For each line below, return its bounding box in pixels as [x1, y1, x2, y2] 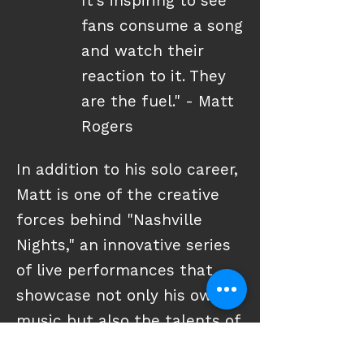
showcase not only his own [16, 289, 222, 305]
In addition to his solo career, [16, 163, 238, 179]
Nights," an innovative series [16, 239, 231, 254]
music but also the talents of [16, 314, 240, 330]
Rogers [81, 120, 133, 136]
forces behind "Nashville [16, 214, 202, 229]
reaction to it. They [81, 70, 226, 85]
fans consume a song [81, 19, 243, 35]
